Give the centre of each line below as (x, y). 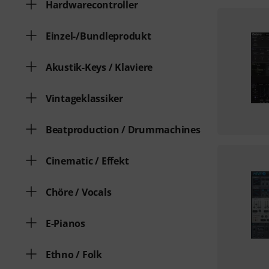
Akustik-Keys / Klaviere (99, 67)
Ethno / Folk (74, 255)
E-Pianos (65, 223)
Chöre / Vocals (79, 192)
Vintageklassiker (84, 98)
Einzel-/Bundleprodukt (98, 36)
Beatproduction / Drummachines (123, 130)
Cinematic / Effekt (87, 161)
